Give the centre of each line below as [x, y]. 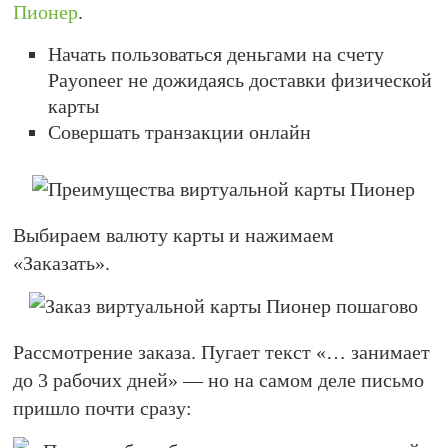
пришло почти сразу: [103, 408]
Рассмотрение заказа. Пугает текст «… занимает [222, 352]
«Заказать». [62, 263]
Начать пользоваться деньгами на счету [216, 54]
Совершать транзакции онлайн [180, 132]
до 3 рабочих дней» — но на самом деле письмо [219, 380]
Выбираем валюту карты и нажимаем [174, 235]
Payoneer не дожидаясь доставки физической [240, 80]
